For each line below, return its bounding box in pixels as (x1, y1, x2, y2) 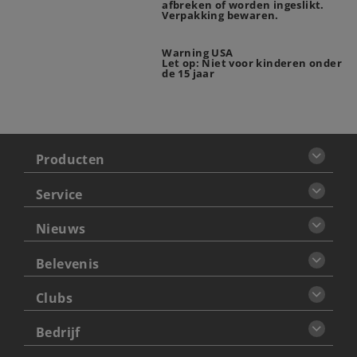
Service (35, 185, 83, 203)
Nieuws (35, 220, 86, 238)
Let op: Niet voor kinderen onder (162, 55, 342, 70)
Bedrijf (35, 324, 80, 342)
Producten (35, 151, 105, 169)
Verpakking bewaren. (162, 8, 279, 23)
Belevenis (35, 254, 100, 273)
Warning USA (162, 45, 233, 60)
